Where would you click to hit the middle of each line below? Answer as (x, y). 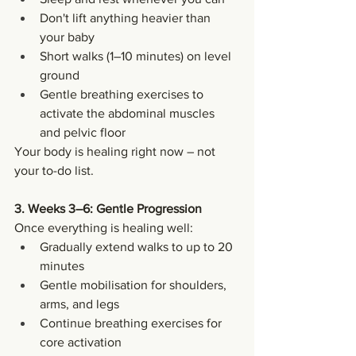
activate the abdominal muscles (129, 113)
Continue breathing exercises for (132, 323)
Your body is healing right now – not (116, 151)
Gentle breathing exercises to (123, 94)
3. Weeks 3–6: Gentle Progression (108, 208)
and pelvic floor (83, 132)
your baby (67, 37)
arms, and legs (79, 304)
